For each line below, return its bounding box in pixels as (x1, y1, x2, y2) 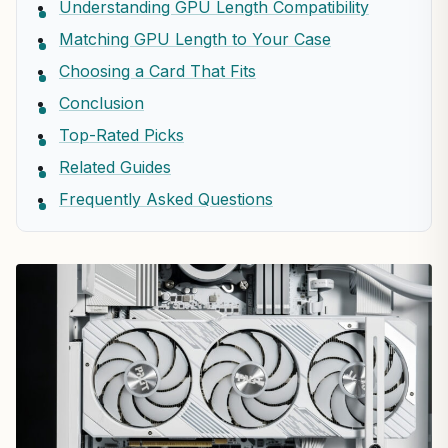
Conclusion (59, 93, 144, 113)
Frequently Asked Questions (59, 189, 273, 209)
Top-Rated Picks (59, 125, 184, 145)
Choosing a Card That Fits (59, 61, 256, 81)
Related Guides (59, 157, 171, 177)
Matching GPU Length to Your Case (59, 29, 331, 49)
